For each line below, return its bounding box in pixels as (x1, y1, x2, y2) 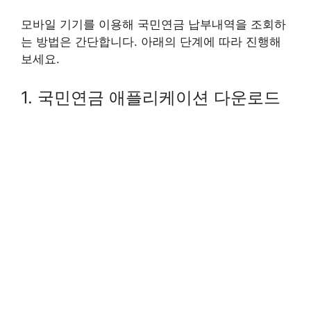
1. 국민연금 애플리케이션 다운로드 (21, 87, 280, 108)
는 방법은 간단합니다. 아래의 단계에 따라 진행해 (21, 34, 281, 49)
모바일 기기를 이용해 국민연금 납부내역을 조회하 (21, 17, 286, 31)
